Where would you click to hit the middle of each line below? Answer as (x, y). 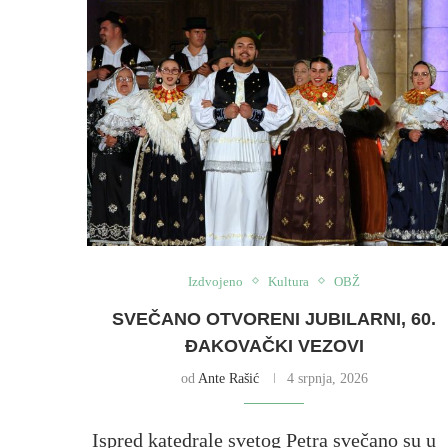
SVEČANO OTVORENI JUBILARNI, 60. (274, 318)
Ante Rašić (228, 378)
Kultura (289, 281)
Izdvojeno (216, 281)
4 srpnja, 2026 (327, 378)
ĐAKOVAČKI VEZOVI (274, 345)
